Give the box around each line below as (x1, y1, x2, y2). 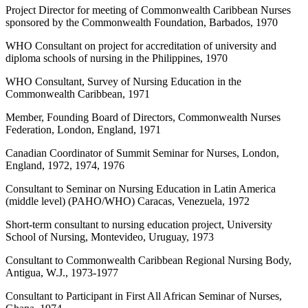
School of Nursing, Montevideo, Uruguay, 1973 (5, 230, 214, 243)
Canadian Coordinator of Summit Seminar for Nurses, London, (5, 146, 279, 159)
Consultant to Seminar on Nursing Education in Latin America (5, 182, 276, 195)
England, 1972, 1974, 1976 (5, 159, 124, 171)
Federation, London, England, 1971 (5, 123, 161, 135)
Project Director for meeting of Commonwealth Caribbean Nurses (5, 3, 291, 16)
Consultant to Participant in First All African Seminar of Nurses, (5, 289, 282, 302)
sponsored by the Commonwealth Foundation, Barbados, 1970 (5, 16, 278, 28)
